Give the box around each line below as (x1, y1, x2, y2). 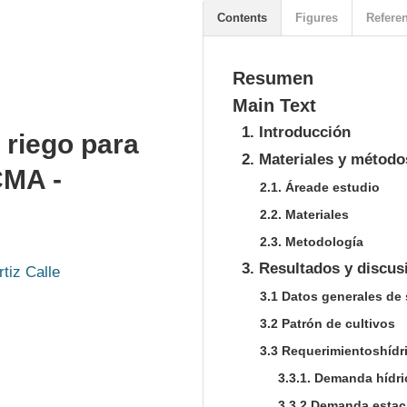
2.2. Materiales (260, 207, 349, 222)
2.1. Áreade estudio (260, 180, 380, 194)
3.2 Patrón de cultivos (260, 316, 395, 331)
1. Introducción (242, 124, 351, 141)
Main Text (233, 95, 316, 115)
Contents (217, 11, 267, 25)
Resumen (233, 68, 313, 88)
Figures (295, 11, 338, 25)
